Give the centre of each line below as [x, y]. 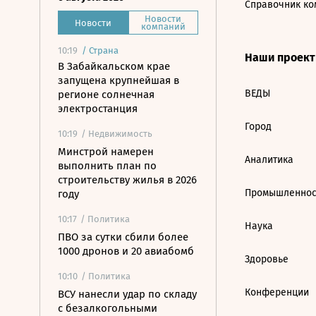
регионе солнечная [106, 95]
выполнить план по [107, 166]
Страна [104, 50]
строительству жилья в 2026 [127, 180]
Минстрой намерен [106, 152]
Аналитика [269, 160]
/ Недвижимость [117, 134]
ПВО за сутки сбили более [123, 237]
